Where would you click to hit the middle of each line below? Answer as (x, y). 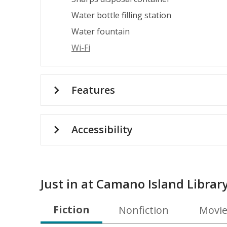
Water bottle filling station (121, 15)
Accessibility (102, 129)
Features (93, 90)
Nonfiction (143, 210)
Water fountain (101, 31)
